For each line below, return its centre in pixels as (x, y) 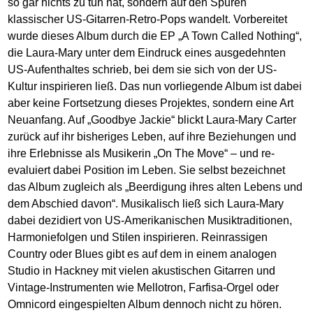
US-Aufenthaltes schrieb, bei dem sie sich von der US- (143, 69)
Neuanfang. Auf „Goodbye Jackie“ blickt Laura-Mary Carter (152, 119)
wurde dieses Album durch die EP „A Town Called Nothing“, (155, 36)
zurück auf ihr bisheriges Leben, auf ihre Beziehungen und (152, 136)
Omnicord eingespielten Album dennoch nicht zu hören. (145, 304)
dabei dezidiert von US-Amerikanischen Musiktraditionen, (150, 220)
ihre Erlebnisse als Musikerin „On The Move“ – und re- (141, 153)
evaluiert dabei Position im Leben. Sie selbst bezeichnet (147, 170)
